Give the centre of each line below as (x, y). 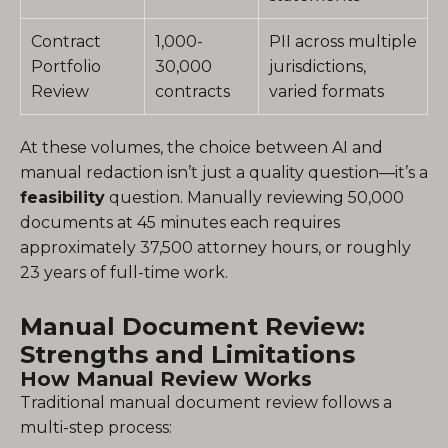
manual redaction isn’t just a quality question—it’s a (224, 172)
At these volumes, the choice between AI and (201, 147)
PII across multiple (343, 41)
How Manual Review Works (166, 379)
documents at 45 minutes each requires (180, 222)
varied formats (326, 91)
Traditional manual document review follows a (206, 402)
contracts (192, 91)
